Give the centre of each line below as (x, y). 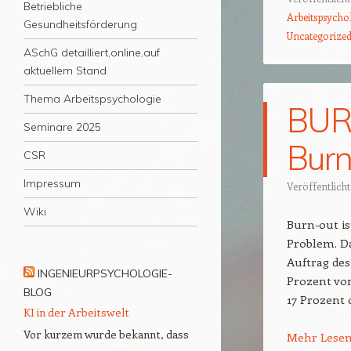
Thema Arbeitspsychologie (92, 99)
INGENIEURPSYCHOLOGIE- (105, 274)
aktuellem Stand (65, 71)
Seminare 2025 (62, 127)
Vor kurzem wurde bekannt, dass (106, 335)
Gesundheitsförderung (80, 25)
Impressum (52, 184)
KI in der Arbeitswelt (76, 313)
